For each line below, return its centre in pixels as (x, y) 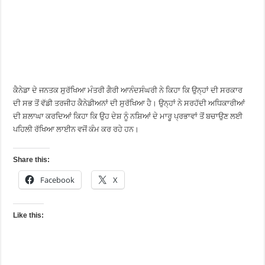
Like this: (29, 216)
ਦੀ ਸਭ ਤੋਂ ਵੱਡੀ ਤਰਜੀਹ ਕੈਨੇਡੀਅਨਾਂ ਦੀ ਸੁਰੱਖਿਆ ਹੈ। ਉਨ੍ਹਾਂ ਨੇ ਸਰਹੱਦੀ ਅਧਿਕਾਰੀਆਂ (129, 104)
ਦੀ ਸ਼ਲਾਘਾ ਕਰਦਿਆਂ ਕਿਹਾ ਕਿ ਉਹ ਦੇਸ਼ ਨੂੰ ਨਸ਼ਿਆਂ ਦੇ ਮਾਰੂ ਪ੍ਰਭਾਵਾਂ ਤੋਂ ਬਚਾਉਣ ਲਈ (128, 117)
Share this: (32, 160)
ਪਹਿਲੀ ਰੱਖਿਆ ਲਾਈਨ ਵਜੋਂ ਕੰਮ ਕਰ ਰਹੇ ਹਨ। (76, 130)
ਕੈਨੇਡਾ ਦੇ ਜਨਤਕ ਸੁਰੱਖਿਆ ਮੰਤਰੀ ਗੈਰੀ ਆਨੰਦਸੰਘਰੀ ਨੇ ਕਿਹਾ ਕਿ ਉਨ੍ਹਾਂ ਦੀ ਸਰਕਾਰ (128, 91)
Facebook (58, 180)
